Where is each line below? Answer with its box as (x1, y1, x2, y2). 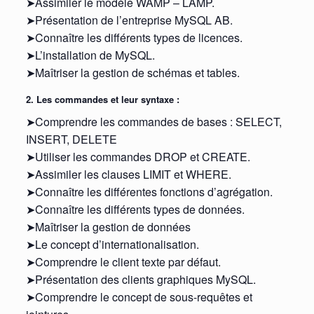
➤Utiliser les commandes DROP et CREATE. (25, 148, 250, 165)
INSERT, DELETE (25, 130, 117, 147)
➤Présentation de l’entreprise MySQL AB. (25, 12, 233, 29)
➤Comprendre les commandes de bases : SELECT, (25, 113, 282, 130)
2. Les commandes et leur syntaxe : (25, 93, 179, 107)
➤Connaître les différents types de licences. (25, 29, 243, 46)
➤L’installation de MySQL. (25, 47, 155, 64)
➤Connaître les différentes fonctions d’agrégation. (25, 183, 273, 200)
